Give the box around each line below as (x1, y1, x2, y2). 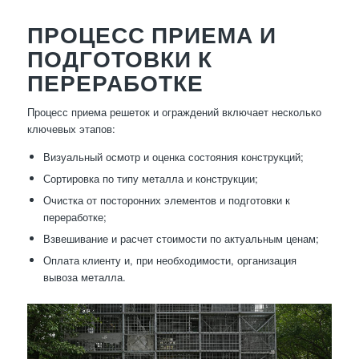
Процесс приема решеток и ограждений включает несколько (26, 104, 321, 120)
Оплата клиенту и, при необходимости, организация (42, 252, 296, 268)
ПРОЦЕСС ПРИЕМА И (26, 21, 276, 49)
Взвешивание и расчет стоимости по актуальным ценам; (42, 231, 319, 247)
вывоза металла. (42, 269, 126, 285)
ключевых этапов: (26, 121, 115, 137)
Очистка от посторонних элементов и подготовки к (42, 192, 290, 208)
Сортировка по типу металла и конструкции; (42, 171, 258, 187)
